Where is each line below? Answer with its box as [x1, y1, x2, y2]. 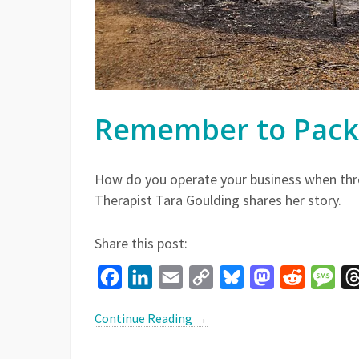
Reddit [305, 269, 341, 285]
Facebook [122, 269, 174, 285]
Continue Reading [95, 310, 195, 326]
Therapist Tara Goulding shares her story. [95, 191, 341, 209]
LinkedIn [152, 269, 200, 285]
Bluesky [244, 269, 286, 285]
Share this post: [95, 234, 188, 252]
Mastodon [274, 269, 329, 285]
